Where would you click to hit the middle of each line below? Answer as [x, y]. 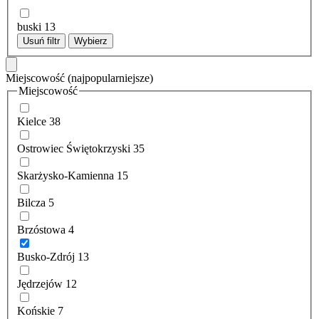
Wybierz [91, 41]
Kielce [32, 122]
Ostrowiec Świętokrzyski [74, 149]
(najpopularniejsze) [110, 78]
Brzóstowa [41, 230]
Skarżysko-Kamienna [66, 176]
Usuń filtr [41, 41]
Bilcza [31, 203]
